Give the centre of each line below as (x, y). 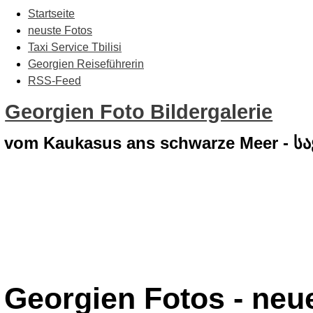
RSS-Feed (54, 81)
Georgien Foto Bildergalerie (139, 112)
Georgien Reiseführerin (86, 64)
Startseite (51, 14)
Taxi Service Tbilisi (75, 47)
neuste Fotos (60, 30)
